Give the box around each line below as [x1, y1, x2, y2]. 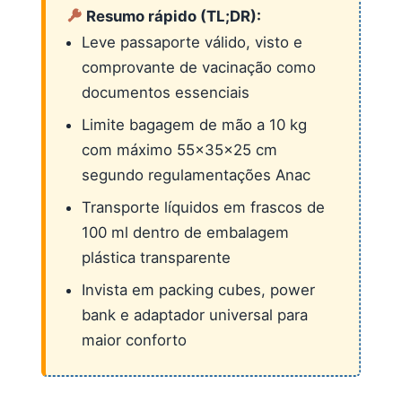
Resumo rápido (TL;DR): [83, 6, 262, 25]
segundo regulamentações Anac [82, 165, 310, 184]
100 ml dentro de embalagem [82, 223, 289, 241]
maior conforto [82, 330, 187, 349]
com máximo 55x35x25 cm [82, 140, 277, 159]
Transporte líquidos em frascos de [82, 197, 325, 216]
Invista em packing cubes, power [82, 280, 315, 299]
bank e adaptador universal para [82, 305, 308, 324]
